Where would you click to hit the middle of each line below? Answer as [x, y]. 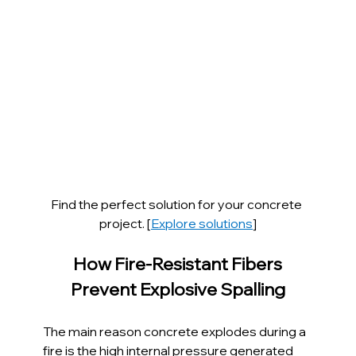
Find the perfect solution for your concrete [178, 204]
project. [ [125, 223]
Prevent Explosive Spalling [178, 289]
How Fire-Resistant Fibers [180, 263]
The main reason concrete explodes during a [176, 331]
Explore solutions [201, 223]
